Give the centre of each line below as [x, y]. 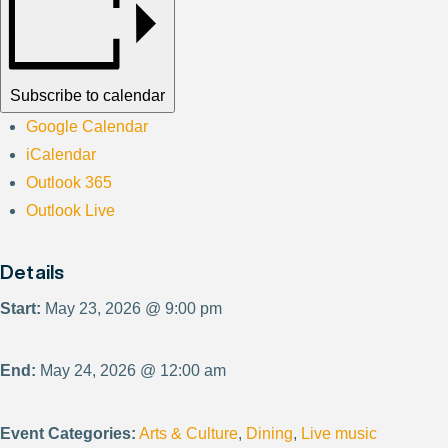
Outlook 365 [69, 182]
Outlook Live [71, 210]
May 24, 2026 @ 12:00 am [131, 371]
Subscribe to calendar [87, 95]
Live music [339, 433]
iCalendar [61, 154]
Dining [269, 433]
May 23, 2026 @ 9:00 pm [131, 308]
